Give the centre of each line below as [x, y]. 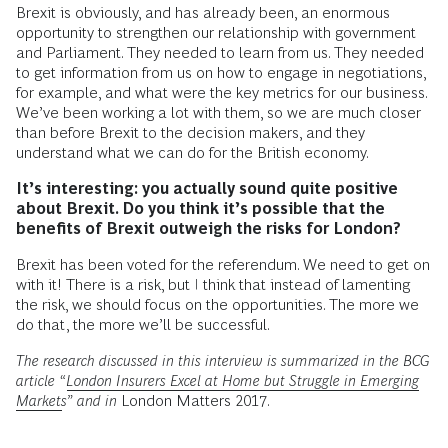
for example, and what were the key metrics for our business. [221, 92]
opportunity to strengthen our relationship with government [216, 32]
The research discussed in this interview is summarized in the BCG [223, 360]
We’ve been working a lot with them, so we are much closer [218, 112]
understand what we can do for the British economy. [192, 152]
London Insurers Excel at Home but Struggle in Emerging [242, 380]
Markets [41, 400]
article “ [41, 380]
